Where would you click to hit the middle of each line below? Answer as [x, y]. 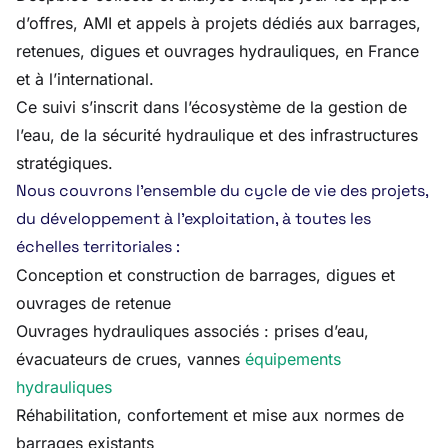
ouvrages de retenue [93, 303]
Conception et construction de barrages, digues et [205, 275]
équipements [293, 359]
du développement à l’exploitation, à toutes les [193, 218]
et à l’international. [85, 79]
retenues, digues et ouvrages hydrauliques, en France [217, 51]
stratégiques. [64, 163]
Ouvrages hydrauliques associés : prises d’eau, [192, 331]
